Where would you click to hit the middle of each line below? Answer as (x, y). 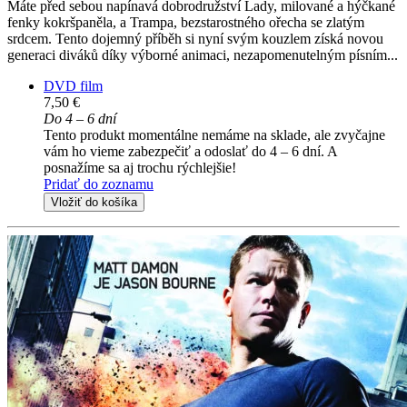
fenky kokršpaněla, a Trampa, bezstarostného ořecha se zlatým (186, 23)
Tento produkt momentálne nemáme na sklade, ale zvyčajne (214, 135)
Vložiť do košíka (94, 203)
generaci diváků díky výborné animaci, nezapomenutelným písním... (203, 55)
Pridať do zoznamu (99, 184)
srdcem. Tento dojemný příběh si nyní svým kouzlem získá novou (195, 39)
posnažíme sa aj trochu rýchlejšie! (140, 168)
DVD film (73, 86)
